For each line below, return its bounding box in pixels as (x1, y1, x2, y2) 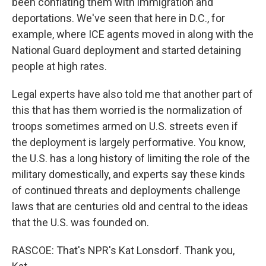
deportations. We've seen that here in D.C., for (12, 12, 225, 24)
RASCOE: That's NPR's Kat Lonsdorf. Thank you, (12, 244, 235, 256)
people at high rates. (12, 60, 107, 72)
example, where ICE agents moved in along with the (12, 28, 254, 40)
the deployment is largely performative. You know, (12, 136, 245, 148)
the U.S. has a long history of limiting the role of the (12, 152, 250, 164)
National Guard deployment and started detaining (12, 44, 241, 56)
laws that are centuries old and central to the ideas (12, 200, 248, 213)
